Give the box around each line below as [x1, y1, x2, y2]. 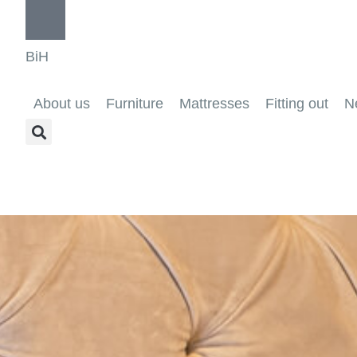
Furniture [106, 96, 163, 112]
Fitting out [265, 96, 328, 112]
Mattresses [179, 96, 249, 112]
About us [33, 96, 90, 112]
